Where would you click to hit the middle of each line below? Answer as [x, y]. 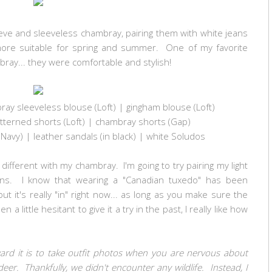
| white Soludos [170, 136]
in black [117, 136]
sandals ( [84, 136]
